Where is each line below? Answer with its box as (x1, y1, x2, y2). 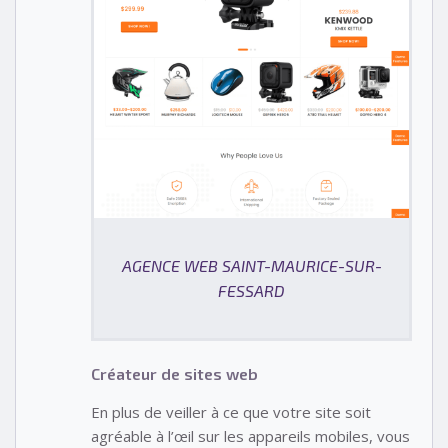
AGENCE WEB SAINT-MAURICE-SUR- (121, 256, 382, 276)
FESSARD (218, 281, 285, 301)
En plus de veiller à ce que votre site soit (91, 401, 371, 422)
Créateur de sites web (91, 363, 258, 383)
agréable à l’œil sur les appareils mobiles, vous (91, 425, 410, 446)
